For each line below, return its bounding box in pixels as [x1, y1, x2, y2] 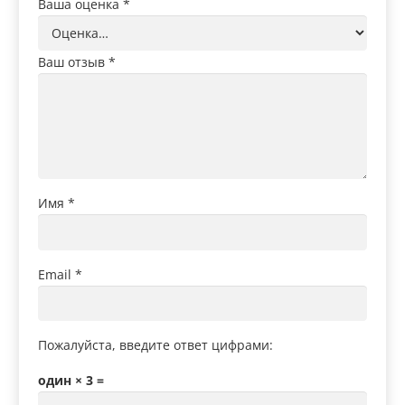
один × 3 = [38, 371, 104, 389]
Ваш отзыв [38, 52, 108, 71]
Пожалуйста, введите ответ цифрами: [38, 335, 273, 353]
